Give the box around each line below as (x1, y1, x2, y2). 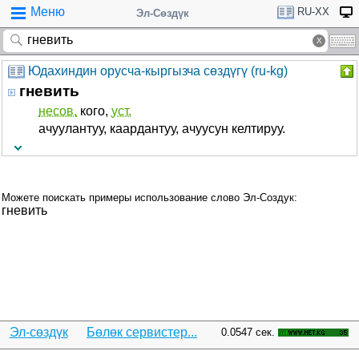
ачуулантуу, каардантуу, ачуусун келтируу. (38, 122, 285, 135)
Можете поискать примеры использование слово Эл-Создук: (2, 192, 297, 204)
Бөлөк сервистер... (87, 325, 197, 339)
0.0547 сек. (221, 326, 275, 338)
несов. (38, 104, 77, 118)
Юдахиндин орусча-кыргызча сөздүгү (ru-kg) (28, 64, 288, 78)
